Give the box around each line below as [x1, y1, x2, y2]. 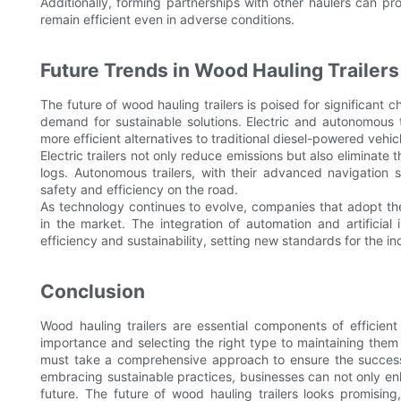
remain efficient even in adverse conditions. [40, 12, 294, 28]
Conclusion [40, 280, 145, 303]
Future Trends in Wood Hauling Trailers [40, 59, 399, 82]
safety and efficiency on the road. [40, 182, 238, 198]
